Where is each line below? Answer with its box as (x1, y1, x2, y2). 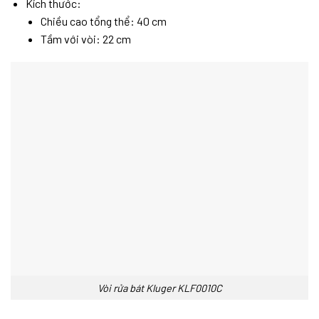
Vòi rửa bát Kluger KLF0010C (97, 281, 222, 294)
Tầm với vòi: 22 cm (40, 31, 131, 46)
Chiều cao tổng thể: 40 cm (40, 14, 167, 28)
